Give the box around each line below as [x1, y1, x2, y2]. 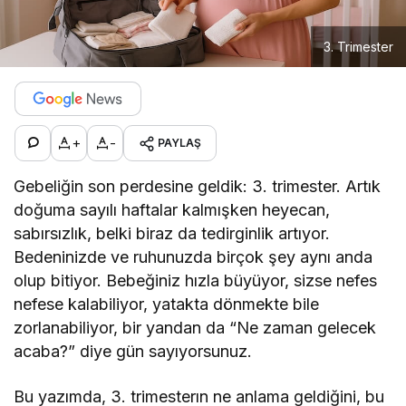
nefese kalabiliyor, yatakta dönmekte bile [14, 294, 320, 314]
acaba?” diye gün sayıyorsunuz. [14, 341, 253, 361]
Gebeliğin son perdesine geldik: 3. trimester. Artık [14, 176, 382, 196]
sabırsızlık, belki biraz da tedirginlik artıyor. [14, 223, 331, 243]
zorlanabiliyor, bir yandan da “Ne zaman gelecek [14, 317, 377, 337]
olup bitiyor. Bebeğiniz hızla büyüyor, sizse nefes [14, 270, 378, 290]
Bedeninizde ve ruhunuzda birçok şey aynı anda [14, 246, 373, 266]
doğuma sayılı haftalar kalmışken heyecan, [14, 199, 331, 219]
